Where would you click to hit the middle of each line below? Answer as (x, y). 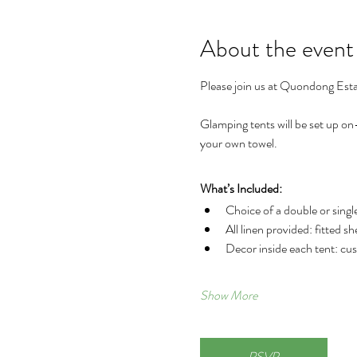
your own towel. (238, 143)
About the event (277, 49)
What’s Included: (241, 188)
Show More (228, 295)
